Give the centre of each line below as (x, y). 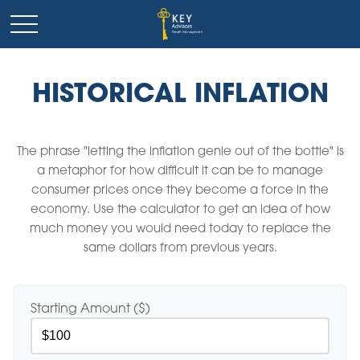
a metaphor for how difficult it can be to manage (180, 172)
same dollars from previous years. (180, 249)
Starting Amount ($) (90, 309)
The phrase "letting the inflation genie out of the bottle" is (180, 152)
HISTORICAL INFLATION (180, 96)
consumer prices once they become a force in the (180, 191)
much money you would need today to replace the (180, 229)
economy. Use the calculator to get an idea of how (180, 210)
